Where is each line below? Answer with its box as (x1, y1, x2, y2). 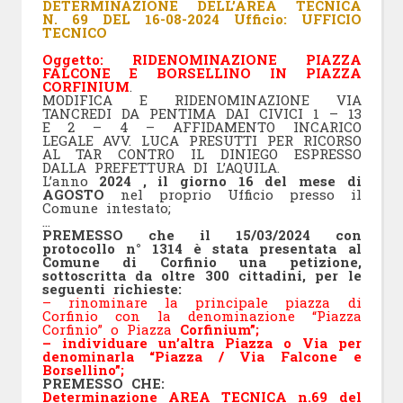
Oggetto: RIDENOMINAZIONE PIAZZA (41, 50, 362, 69)
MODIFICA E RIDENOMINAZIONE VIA (41, 91, 362, 110)
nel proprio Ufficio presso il (103, 185, 362, 204)
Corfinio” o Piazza (41, 320, 172, 339)
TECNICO (41, 23, 107, 42)
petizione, (289, 253, 362, 272)
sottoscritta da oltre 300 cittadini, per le (41, 266, 362, 285)
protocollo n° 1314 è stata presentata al (41, 239, 362, 258)
